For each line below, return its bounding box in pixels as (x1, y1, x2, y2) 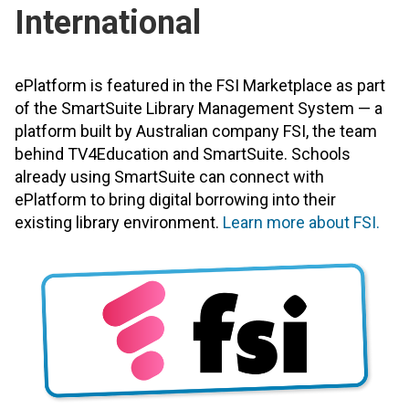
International (15, 3, 201, 42)
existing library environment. (15, 212, 223, 232)
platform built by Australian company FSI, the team (15, 121, 377, 141)
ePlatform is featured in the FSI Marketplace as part (15, 75, 385, 95)
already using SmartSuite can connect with (15, 166, 324, 186)
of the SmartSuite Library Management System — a (15, 98, 383, 118)
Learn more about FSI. (223, 212, 380, 232)
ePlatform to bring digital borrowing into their (15, 189, 336, 209)
